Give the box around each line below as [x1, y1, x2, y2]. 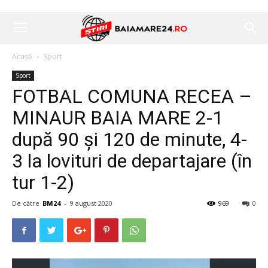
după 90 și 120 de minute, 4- [12, 128, 247, 151]
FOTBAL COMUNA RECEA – [12, 85, 252, 108]
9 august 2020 [70, 199, 112, 208]
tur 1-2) [12, 171, 74, 194]
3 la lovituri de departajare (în [12, 150, 252, 172]
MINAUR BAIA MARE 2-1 [12, 106, 223, 129]
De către [12, 199, 39, 208]
